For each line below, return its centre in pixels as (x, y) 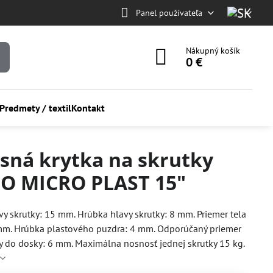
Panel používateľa (169, 12)
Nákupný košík (213, 51)
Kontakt (88, 108)
